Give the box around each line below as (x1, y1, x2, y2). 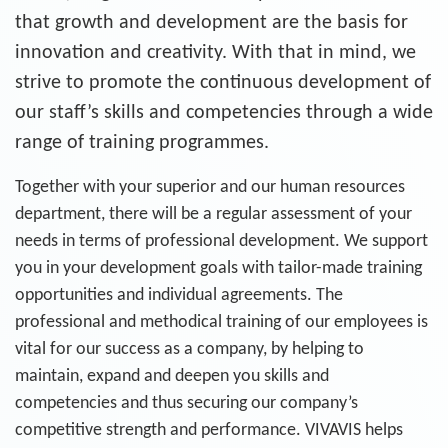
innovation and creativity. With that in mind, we (15, 43, 416, 63)
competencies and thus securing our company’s (15, 394, 358, 413)
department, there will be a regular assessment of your (15, 205, 412, 224)
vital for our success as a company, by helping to (15, 340, 364, 359)
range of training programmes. (15, 133, 269, 153)
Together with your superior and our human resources (15, 178, 405, 197)
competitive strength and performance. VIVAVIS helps (15, 421, 403, 440)
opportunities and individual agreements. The (15, 286, 343, 305)
